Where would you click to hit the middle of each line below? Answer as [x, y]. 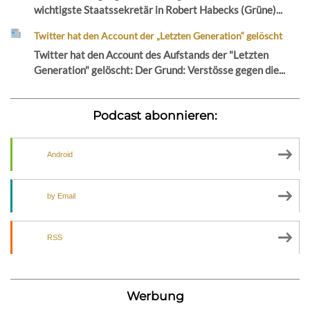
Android [60, 155]
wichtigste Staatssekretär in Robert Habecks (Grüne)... [158, 9]
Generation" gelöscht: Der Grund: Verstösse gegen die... [160, 70]
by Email [61, 196]
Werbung [155, 296]
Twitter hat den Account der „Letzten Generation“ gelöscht [158, 35]
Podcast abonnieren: [155, 116]
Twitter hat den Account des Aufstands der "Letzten [152, 55]
